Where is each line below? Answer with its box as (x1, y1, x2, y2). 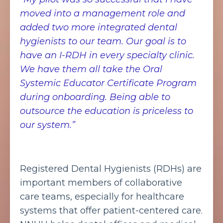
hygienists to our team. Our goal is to (20, 35, 186, 47)
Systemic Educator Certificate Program (20, 77, 197, 89)
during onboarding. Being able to (20, 91, 170, 103)
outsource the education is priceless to (20, 105, 193, 116)
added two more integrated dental (20, 21, 177, 33)
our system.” (20, 119, 75, 130)
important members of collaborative (20, 177, 182, 188)
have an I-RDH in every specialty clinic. (20, 49, 195, 61)
